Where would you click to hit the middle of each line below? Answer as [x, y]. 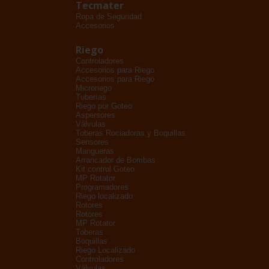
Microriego [94, 88]
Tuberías [91, 97]
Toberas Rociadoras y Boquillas [131, 133]
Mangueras [95, 151]
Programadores [102, 187]
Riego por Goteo [104, 106]
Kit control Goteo [105, 169]
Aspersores [95, 115]
